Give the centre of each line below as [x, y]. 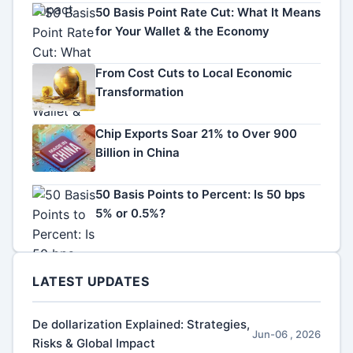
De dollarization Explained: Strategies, [141, 324]
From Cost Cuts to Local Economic [194, 73]
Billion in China [137, 152]
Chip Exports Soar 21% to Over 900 [196, 134]
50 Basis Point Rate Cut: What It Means [208, 12]
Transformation [139, 92]
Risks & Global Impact [94, 343]
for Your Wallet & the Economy [182, 31]
